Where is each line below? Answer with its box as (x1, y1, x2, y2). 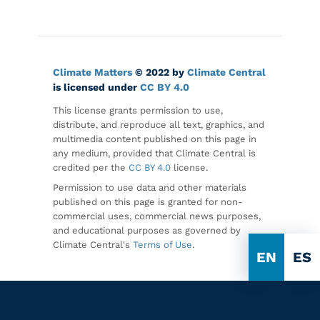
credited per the (53, 161, 126, 173)
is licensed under (53, 81, 140, 93)
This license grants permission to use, (53, 104, 223, 116)
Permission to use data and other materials (53, 181, 246, 193)
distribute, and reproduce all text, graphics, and (53, 119, 264, 130)
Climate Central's (53, 239, 130, 250)
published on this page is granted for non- (53, 196, 243, 207)
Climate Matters (53, 66, 132, 78)
